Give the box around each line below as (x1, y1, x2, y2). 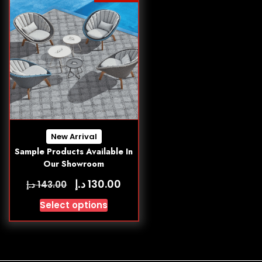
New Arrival (50, 130, 97, 142)
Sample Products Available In (15, 145, 133, 157)
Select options (40, 198, 108, 211)
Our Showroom (43, 157, 105, 170)
